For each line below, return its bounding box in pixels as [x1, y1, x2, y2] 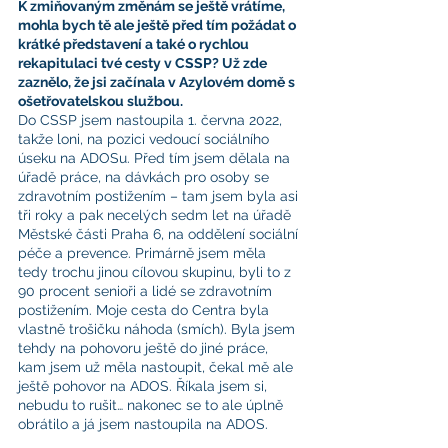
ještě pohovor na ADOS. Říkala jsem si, [18, 378, 271, 394]
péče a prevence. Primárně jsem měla [18, 245, 270, 261]
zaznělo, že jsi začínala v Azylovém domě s [18, 74, 298, 90]
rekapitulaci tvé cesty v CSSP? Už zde [18, 55, 270, 71]
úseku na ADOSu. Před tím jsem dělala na [18, 150, 294, 166]
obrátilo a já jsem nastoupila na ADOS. [18, 416, 268, 432]
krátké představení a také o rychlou [18, 36, 252, 52]
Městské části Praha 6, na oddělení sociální [18, 226, 302, 242]
